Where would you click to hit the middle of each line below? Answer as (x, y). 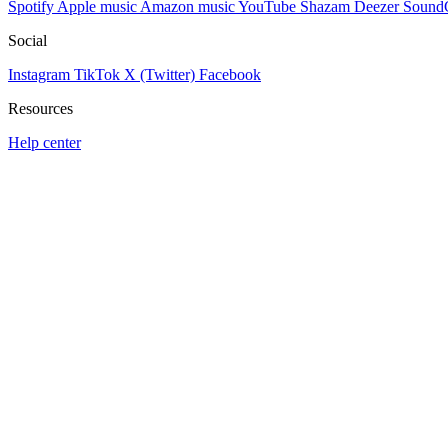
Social (27, 40)
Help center (44, 142)
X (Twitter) (159, 74)
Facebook (230, 74)
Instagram (39, 74)
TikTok (97, 74)
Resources (40, 108)
